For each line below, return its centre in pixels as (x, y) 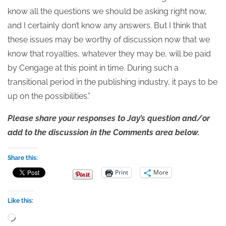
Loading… (32, 216)
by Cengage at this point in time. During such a (93, 68)
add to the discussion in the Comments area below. (104, 132)
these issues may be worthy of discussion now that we (109, 39)
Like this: (20, 201)
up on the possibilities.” (49, 96)
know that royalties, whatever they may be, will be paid (109, 53)
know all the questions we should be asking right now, (107, 11)
